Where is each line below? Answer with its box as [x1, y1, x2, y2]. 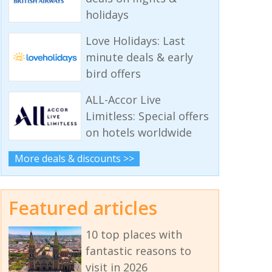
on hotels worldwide [85, 125, 192, 140]
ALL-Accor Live [85, 92, 161, 107]
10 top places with [85, 226, 182, 242]
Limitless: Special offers [85, 109, 209, 124]
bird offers [85, 66, 141, 81]
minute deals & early [85, 50, 193, 65]
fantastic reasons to [85, 243, 191, 258]
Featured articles [8, 195, 157, 220]
